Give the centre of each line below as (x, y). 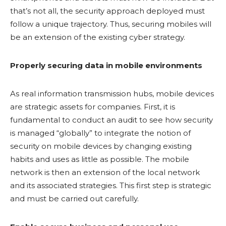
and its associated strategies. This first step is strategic (111, 185)
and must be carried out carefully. (74, 199)
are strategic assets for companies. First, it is (93, 107)
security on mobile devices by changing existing (101, 146)
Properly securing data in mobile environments (106, 65)
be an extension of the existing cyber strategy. (98, 37)
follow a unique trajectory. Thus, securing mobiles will (111, 24)
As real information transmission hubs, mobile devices (112, 94)
